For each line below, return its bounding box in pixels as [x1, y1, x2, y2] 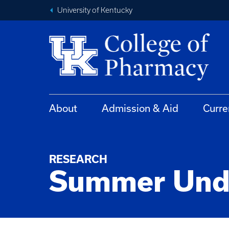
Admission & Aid [102, 103, 178, 114]
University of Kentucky [57, 6, 132, 14]
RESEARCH [49, 153, 107, 165]
